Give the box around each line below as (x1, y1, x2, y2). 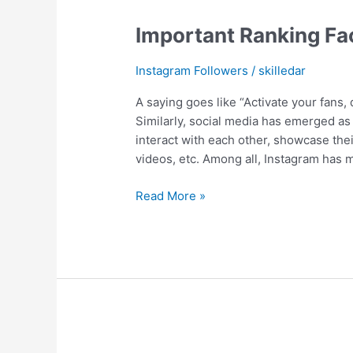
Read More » (136, 188, 206, 203)
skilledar (258, 63, 307, 79)
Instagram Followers (136, 63, 249, 79)
